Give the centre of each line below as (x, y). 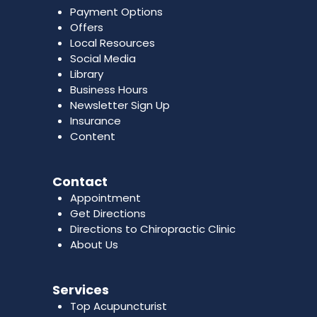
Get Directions (108, 213)
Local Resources (112, 42)
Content (92, 136)
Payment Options (116, 11)
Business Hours (109, 89)
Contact (80, 181)
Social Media (103, 58)
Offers (86, 27)
